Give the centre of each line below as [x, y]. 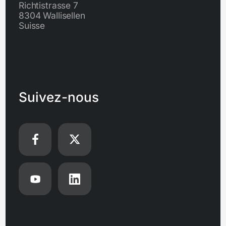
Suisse [32, 25]
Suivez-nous [59, 97]
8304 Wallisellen [52, 15]
